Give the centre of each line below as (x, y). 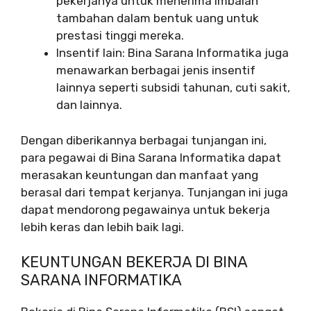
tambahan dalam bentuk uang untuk (158, 18)
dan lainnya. (89, 105)
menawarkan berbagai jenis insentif (156, 70)
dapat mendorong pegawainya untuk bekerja (145, 209)
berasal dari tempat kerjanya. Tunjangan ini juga (154, 192)
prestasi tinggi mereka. (120, 36)
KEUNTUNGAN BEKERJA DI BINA (134, 262)
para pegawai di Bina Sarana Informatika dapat (151, 157)
